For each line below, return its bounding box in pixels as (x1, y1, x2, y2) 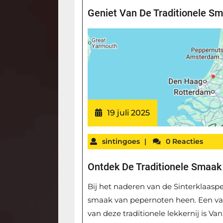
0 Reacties (166, 137, 204, 146)
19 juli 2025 (107, 108, 150, 118)
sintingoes (102, 137, 140, 146)
